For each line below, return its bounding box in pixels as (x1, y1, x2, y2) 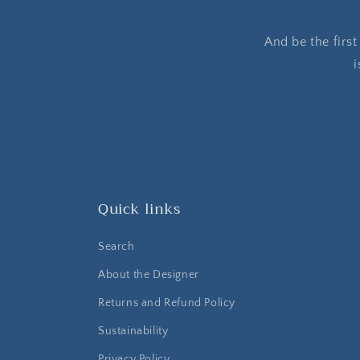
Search (98, 240, 135, 253)
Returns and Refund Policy (98, 297, 235, 309)
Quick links (98, 196, 181, 222)
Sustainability (98, 325, 169, 337)
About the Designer (98, 268, 199, 281)
